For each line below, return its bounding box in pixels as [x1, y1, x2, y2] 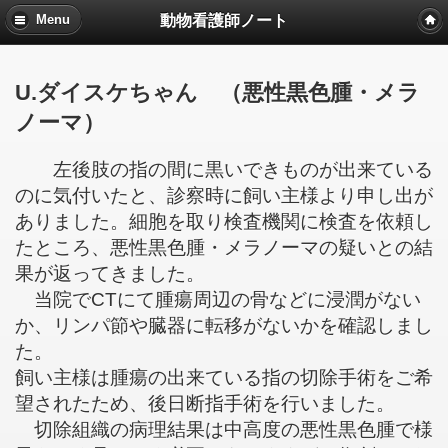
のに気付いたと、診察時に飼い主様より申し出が [15, 184, 433, 206]
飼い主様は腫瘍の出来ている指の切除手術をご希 [15, 366, 433, 388]
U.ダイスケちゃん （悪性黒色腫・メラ [15, 80, 420, 106]
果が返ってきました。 [15, 262, 205, 284]
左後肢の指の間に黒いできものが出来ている [15, 158, 433, 180]
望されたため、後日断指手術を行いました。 [15, 392, 395, 414]
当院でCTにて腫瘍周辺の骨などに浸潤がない [15, 288, 421, 310]
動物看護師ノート [160, 11, 288, 29]
